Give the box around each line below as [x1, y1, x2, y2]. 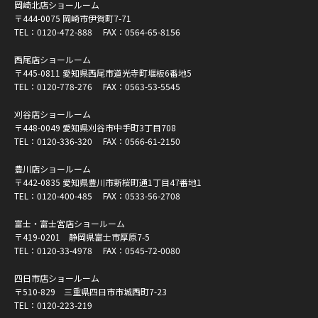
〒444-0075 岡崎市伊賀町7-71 [14, 12, 131, 25]
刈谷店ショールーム [14, 108, 91, 121]
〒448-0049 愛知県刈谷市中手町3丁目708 [14, 121, 176, 134]
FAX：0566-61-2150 [92, 135, 180, 148]
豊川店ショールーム [14, 163, 91, 175]
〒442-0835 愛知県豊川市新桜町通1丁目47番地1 [14, 176, 202, 189]
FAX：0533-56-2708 [92, 190, 180, 202]
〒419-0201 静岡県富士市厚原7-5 [14, 231, 150, 243]
